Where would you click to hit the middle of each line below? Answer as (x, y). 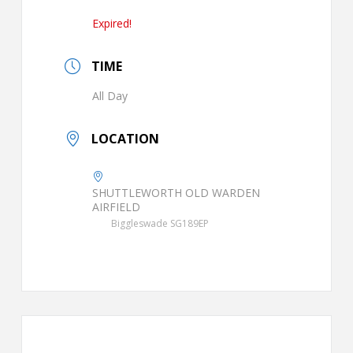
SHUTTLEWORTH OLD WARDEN (176, 193)
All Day (110, 96)
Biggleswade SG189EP (160, 224)
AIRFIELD (116, 207)
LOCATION (125, 139)
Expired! (111, 24)
